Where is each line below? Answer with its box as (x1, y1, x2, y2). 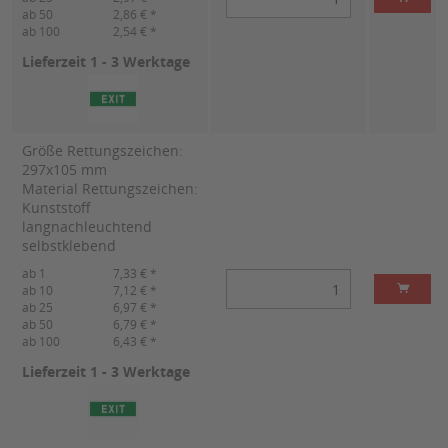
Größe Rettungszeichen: (22, 141, 183, 161)
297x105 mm (22, 160, 107, 180)
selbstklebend (22, 236, 116, 256)
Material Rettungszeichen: (22, 179, 198, 199)
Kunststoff (22, 198, 91, 218)
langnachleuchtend (22, 217, 152, 237)
